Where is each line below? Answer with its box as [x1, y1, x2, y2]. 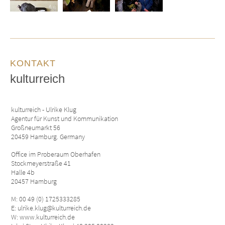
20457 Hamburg [11, 176, 57, 186]
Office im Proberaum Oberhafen [11, 149, 100, 159]
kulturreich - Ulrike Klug [11, 104, 76, 114]
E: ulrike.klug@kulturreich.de [11, 203, 91, 212]
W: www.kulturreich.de [11, 212, 75, 221]
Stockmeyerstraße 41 [11, 158, 71, 168]
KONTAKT [10, 58, 56, 68]
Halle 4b [11, 167, 35, 177]
